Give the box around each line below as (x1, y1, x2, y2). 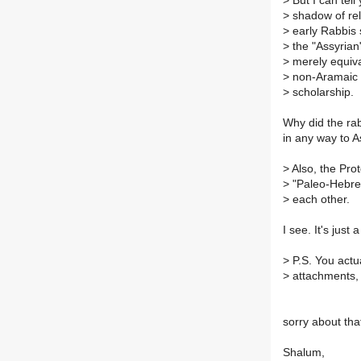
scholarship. (289, 86, 354, 99)
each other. (289, 193, 350, 206)
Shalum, (283, 346, 325, 359)
